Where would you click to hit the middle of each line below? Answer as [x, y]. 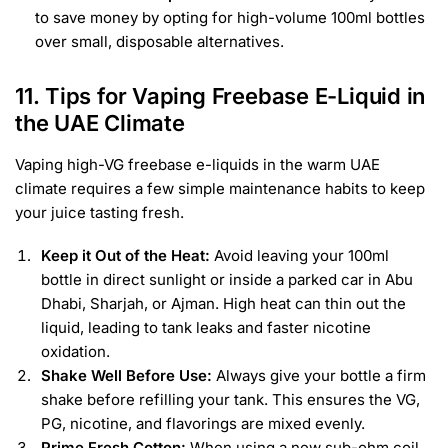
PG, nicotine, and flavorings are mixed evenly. [203, 424]
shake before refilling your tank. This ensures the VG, [230, 400]
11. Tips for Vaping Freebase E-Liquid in [220, 95]
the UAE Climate [100, 122]
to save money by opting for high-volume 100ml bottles [230, 18]
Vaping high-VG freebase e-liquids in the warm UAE [197, 164]
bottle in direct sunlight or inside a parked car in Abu [227, 280]
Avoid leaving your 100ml [299, 256]
